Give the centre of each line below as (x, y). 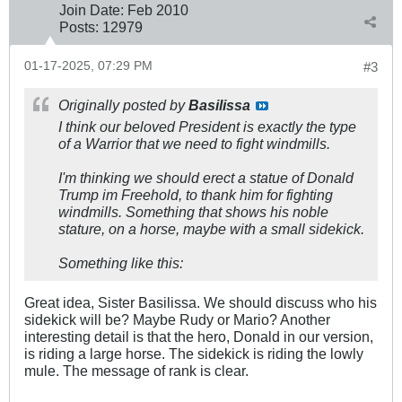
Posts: (79, 26)
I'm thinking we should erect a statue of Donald (206, 177)
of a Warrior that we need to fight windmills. (194, 143)
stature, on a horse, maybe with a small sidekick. (211, 228)
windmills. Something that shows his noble (193, 211)
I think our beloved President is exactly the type (207, 126)
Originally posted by (123, 105)
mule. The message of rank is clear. (136, 370)
